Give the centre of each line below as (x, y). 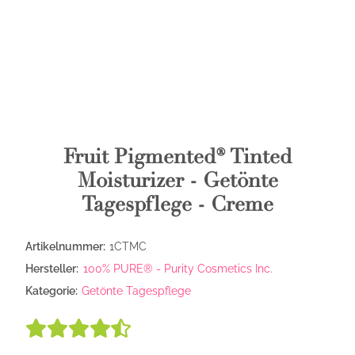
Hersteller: (52, 269)
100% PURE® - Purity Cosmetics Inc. (178, 269)
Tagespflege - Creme (177, 204)
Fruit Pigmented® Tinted (177, 157)
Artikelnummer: (67, 246)
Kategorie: (53, 291)
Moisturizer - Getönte (177, 181)
